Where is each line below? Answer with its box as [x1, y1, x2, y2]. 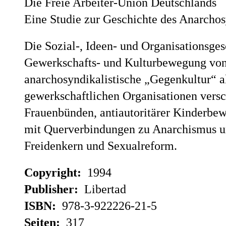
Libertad [81, 182, 127, 196]
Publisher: [24, 182, 82, 196]
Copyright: [24, 165, 85, 179]
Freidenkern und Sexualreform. [24, 139, 178, 152]
